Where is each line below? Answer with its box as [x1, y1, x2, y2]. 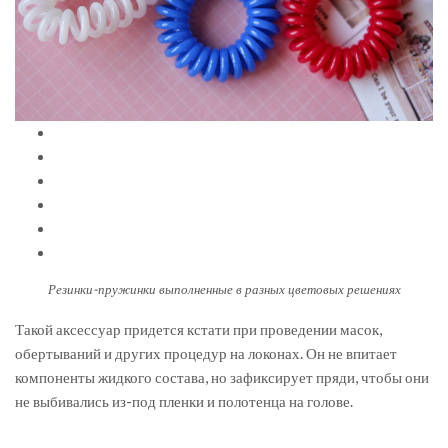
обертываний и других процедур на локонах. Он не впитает [15, 344, 397, 363]
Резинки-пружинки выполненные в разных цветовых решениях [47, 281, 401, 298]
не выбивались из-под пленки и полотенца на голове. [15, 392, 353, 411]
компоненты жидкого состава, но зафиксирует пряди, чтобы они [15, 368, 429, 387]
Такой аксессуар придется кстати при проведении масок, [15, 320, 382, 339]
